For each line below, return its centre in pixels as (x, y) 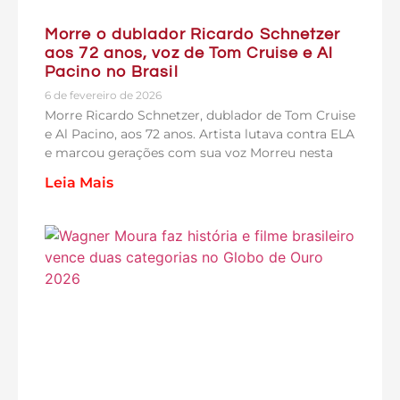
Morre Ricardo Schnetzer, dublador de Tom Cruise (200, 115)
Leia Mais (79, 183)
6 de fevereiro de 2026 (103, 95)
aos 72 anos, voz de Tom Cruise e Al (189, 53)
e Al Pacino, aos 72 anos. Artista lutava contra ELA (200, 134)
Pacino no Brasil (112, 72)
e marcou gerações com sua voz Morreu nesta (189, 153)
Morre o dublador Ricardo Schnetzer (193, 34)
